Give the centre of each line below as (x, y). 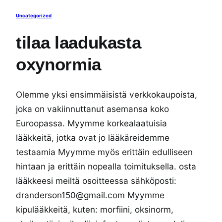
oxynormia (58, 64)
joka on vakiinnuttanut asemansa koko (92, 109)
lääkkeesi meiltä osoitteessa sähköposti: (96, 181)
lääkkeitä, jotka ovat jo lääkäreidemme (93, 138)
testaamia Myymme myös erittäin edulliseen (104, 152)
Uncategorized (34, 16)
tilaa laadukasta (79, 43)
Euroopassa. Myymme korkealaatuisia (91, 123)
